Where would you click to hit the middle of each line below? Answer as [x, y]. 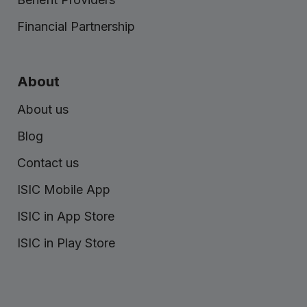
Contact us [48, 163]
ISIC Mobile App [64, 190]
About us [43, 110]
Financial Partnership [76, 27]
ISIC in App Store [66, 217]
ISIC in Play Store [66, 243]
